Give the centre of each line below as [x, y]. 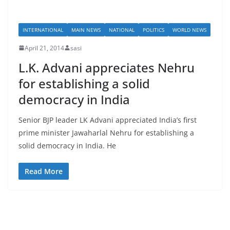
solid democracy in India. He [67, 145]
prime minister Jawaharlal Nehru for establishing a [106, 132]
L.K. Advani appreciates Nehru [107, 67]
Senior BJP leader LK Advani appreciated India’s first [108, 120]
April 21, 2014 [44, 48]
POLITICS [154, 30]
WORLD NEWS [189, 30]
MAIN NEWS [86, 30]
